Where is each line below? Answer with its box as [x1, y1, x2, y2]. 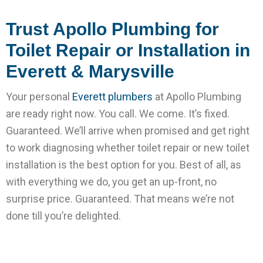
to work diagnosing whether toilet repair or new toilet [6, 141, 249, 154]
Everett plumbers [72, 90, 153, 103]
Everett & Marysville [6, 62, 174, 81]
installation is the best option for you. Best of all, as [6, 159, 241, 171]
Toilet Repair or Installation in [6, 41, 250, 60]
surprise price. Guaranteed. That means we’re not [6, 193, 234, 205]
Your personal [6, 90, 72, 103]
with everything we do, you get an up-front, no [6, 176, 217, 188]
